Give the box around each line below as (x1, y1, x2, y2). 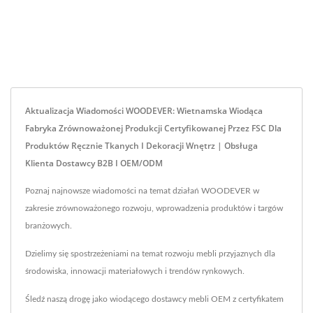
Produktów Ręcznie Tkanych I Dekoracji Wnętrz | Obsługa (25, 139, 258, 152)
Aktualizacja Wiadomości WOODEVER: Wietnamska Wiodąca (25, 104, 263, 117)
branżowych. (25, 221, 72, 230)
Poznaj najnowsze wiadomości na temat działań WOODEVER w (25, 186, 259, 195)
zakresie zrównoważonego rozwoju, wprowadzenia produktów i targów (25, 203, 283, 212)
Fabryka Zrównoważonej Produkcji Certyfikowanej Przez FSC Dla (25, 122, 282, 134)
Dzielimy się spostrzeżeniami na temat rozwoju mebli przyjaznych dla (25, 249, 275, 258)
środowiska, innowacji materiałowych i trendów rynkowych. (25, 266, 245, 275)
